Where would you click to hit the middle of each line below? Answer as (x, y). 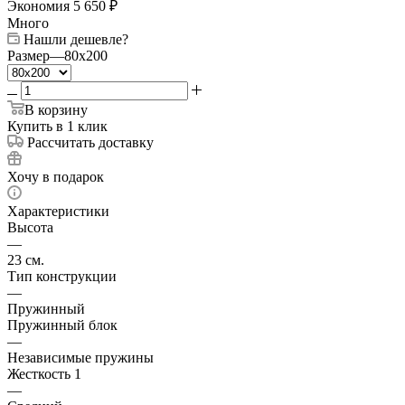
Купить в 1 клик (57, 126)
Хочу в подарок (56, 176)
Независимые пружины (80, 357)
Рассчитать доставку (90, 142)
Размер (28, 55)
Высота (30, 227)
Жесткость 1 (44, 373)
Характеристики (58, 211)
